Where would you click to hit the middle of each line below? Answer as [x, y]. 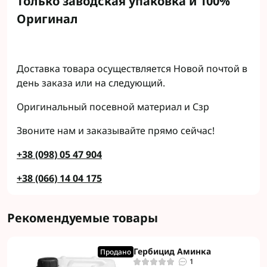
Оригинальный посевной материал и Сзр [114, 107]
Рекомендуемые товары [83, 218]
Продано [116, 252]
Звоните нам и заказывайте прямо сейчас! [116, 131]
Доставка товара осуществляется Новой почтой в [132, 69]
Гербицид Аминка [172, 251]
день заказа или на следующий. [91, 83]
